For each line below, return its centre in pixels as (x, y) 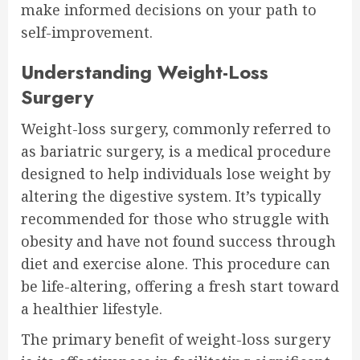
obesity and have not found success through (178, 241)
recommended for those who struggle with (175, 218)
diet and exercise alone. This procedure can (176, 263)
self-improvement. (87, 32)
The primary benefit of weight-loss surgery (176, 339)
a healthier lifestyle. (92, 308)
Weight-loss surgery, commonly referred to (176, 128)
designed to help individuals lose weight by (176, 173)
